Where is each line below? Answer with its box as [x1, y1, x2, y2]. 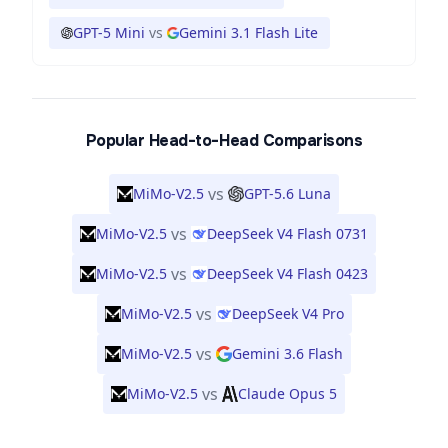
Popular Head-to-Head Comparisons [85, 130, 363, 151]
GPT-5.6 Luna [244, 184, 331, 203]
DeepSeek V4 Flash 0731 [207, 224, 368, 243]
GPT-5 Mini [73, 23, 145, 42]
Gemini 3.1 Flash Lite [179, 23, 318, 42]
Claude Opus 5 [238, 384, 337, 403]
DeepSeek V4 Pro [231, 304, 344, 323]
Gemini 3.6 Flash [232, 344, 343, 363]
